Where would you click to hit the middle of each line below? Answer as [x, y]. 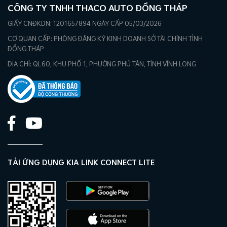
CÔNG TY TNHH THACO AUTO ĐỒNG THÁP [98, 9]
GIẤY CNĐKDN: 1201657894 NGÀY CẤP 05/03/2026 [85, 24]
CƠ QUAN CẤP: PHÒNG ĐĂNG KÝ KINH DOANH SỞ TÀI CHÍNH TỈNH [105, 40]
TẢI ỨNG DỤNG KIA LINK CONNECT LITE [81, 163]
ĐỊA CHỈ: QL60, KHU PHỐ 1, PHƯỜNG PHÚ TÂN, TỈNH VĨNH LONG [102, 65]
